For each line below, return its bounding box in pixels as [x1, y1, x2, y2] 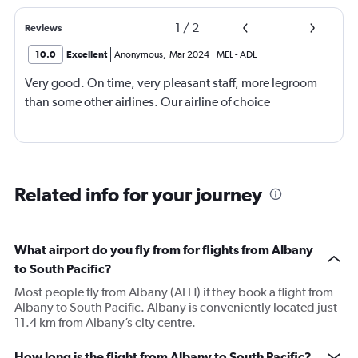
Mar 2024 [169, 48, 209, 60]
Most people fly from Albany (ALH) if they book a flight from [14, 284, 333, 300]
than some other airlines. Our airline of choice [25, 93, 270, 109]
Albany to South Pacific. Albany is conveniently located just [14, 299, 337, 315]
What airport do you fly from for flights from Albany [14, 241, 313, 257]
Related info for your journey [14, 182, 262, 205]
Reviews [25, 22, 62, 34]
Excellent [66, 48, 107, 60]
